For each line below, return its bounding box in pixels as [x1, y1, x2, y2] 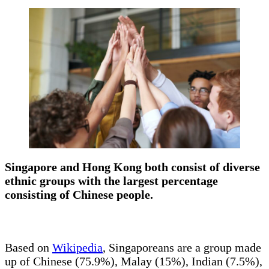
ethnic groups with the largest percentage [5, 174, 218, 188]
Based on [5, 241, 52, 255]
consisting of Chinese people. [5, 188, 156, 202]
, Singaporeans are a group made [103, 241, 261, 255]
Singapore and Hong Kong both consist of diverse [5, 160, 260, 174]
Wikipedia [52, 241, 103, 255]
